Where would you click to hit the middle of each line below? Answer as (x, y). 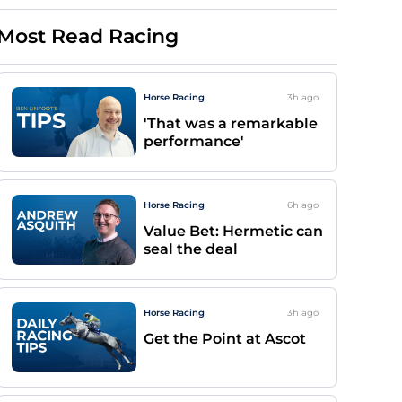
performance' (194, 141)
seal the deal (191, 249)
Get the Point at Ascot (225, 339)
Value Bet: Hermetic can (233, 231)
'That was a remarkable (231, 123)
